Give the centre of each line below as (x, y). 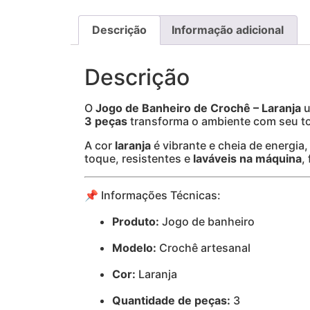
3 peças (106, 121)
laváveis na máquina (247, 159)
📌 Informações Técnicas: (153, 195)
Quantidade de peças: (171, 301)
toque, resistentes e (139, 159)
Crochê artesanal (203, 248)
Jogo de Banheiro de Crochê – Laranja (198, 108)
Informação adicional (227, 30)
